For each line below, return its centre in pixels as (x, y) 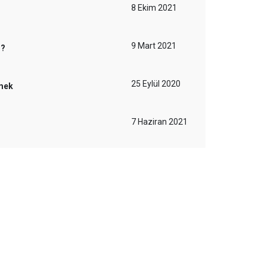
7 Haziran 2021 (159, 122)
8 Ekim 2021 (154, 8)
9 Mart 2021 (154, 46)
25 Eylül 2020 (156, 84)
